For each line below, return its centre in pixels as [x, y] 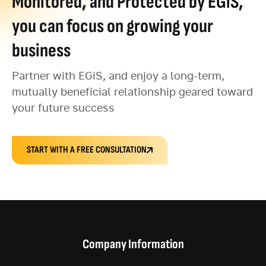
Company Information [133, 245]
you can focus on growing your [113, 27]
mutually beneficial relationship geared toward [132, 93]
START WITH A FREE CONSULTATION [87, 150]
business [41, 51]
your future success [63, 109]
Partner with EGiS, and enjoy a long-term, [118, 77]
